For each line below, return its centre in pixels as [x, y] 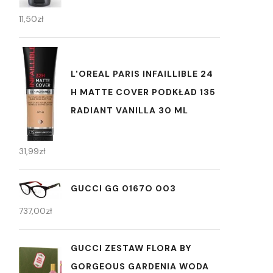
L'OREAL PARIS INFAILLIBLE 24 [142, 74]
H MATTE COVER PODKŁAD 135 [143, 92]
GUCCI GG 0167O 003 [123, 189]
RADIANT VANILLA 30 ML [129, 111]
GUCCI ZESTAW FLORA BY [131, 248]
